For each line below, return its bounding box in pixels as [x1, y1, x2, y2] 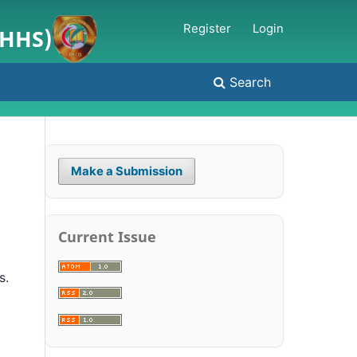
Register [183, 21, 232, 36]
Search [226, 73, 271, 90]
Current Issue [58, 226, 156, 246]
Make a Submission [70, 164, 182, 179]
